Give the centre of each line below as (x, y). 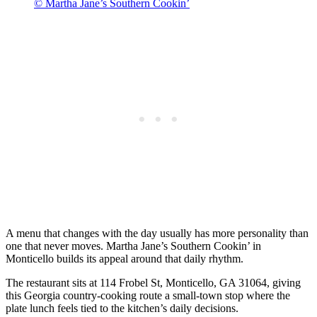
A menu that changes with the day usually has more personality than (157, 234)
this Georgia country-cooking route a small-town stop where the (148, 296)
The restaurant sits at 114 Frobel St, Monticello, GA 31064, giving (153, 283)
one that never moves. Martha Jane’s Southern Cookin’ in (133, 246)
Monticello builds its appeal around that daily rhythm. (125, 259)
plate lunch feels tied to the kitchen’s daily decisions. (122, 309)
